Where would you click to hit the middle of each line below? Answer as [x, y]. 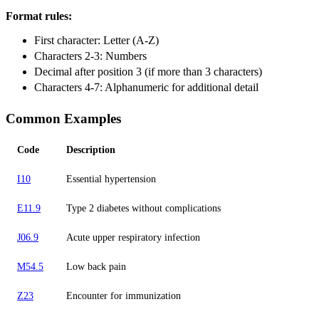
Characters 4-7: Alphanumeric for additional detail [146, 87]
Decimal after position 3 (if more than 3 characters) [148, 71]
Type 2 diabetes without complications [143, 208]
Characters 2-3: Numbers [90, 56]
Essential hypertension [111, 178]
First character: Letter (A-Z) [96, 40]
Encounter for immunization [124, 295]
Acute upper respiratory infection [133, 237]
